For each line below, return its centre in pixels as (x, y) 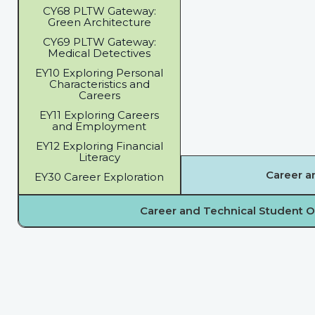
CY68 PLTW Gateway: (99, 11)
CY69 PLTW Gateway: (99, 41)
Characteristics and (99, 84)
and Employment (99, 126)
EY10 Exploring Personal (99, 72)
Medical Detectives (99, 53)
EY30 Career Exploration (99, 176)
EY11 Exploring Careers (99, 115)
